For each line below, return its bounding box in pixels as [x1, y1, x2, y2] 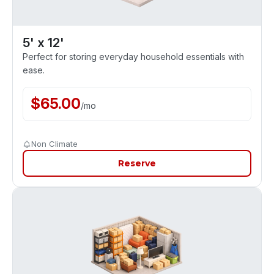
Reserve [118, 158, 156, 169]
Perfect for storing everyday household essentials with [23, 51, 244, 62]
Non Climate [31, 139, 78, 149]
